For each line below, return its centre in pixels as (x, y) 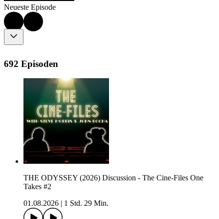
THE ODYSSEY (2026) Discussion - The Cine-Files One (113, 178)
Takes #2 (37, 187)
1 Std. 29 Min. (86, 203)
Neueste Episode (30, 7)
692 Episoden (31, 64)
